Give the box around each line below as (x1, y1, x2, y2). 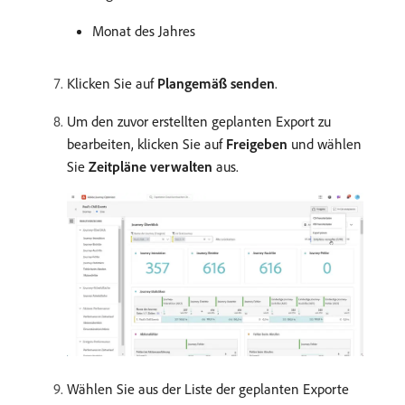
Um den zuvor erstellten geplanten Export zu (67, 112, 331, 131)
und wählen (287, 135, 362, 154)
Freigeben (226, 135, 287, 154)
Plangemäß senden (157, 74, 275, 93)
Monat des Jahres (92, 22, 195, 41)
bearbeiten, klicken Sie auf (67, 135, 226, 154)
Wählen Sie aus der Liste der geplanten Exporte (67, 379, 349, 398)
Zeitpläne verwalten (89, 157, 212, 176)
